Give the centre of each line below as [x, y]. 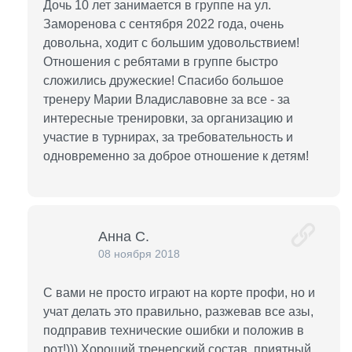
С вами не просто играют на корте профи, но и [179, 293]
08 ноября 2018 [139, 254]
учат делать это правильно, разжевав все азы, [178, 312]
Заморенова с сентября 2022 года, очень [163, 24]
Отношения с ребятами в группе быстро [161, 62]
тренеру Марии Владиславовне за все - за [167, 99]
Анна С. [124, 236]
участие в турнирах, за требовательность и [168, 137]
